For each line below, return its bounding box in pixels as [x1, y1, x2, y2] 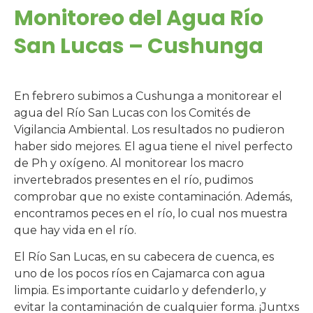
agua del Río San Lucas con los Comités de [14, 106, 251, 120]
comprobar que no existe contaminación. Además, [14, 190, 292, 204]
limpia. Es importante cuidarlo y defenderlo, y [14, 284, 266, 298]
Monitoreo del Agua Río [14, 3, 263, 34]
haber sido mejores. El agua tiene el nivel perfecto [14, 140, 293, 154]
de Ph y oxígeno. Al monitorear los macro [14, 156, 244, 170]
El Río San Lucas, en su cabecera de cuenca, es [14, 250, 274, 264]
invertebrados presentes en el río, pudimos [14, 173, 253, 187]
